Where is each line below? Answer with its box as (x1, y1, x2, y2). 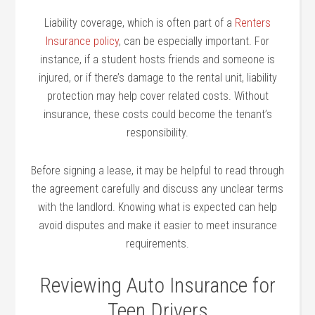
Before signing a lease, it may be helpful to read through (31, 163, 284, 177)
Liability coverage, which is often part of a (44, 15, 235, 30)
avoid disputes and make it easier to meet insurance (38, 218, 277, 232)
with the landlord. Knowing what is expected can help (38, 200, 277, 214)
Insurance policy (46, 34, 119, 48)
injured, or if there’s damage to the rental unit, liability (38, 70, 277, 84)
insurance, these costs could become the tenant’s (43, 107, 272, 121)
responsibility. (127, 125, 188, 139)
